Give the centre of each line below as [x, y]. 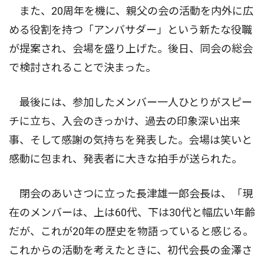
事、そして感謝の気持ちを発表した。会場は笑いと [131, 140]
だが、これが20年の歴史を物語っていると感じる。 [131, 231]
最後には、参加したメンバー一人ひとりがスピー [131, 102]
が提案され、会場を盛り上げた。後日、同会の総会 [131, 48]
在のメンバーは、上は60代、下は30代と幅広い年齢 [132, 212]
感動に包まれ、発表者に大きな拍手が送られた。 [126, 159]
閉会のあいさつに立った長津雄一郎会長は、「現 [131, 193]
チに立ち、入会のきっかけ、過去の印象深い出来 [125, 121]
